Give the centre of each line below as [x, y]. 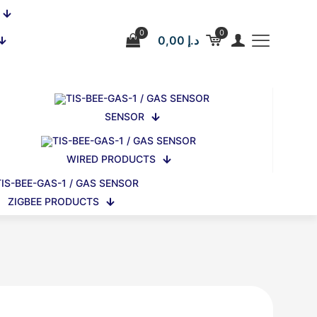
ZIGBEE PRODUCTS [54, 201]
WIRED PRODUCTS [111, 159]
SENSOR [124, 116]
